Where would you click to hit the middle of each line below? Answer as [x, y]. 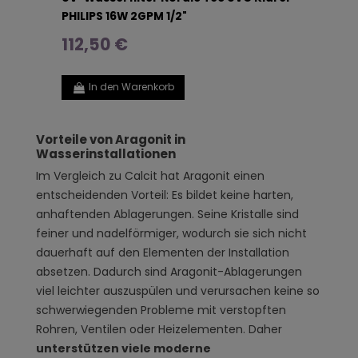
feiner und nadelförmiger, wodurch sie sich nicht [171, 233]
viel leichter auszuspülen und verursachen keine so [178, 290]
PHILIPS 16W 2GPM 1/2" [125, 16]
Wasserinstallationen [106, 153]
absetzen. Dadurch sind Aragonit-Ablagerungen [169, 271]
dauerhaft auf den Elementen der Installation [163, 252]
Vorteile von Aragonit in [111, 139]
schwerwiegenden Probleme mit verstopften [161, 310]
